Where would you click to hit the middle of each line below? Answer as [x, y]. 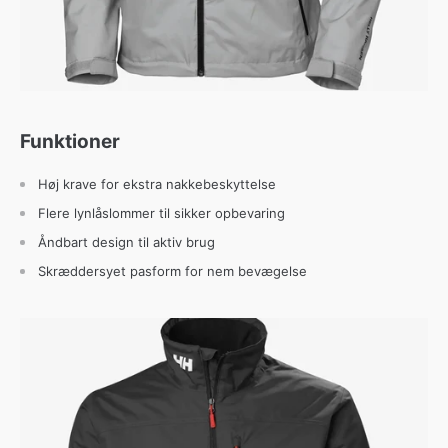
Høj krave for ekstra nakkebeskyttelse [157, 183]
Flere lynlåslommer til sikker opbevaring [161, 212]
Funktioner [70, 141]
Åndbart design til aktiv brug [126, 241]
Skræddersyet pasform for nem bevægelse [172, 270]
